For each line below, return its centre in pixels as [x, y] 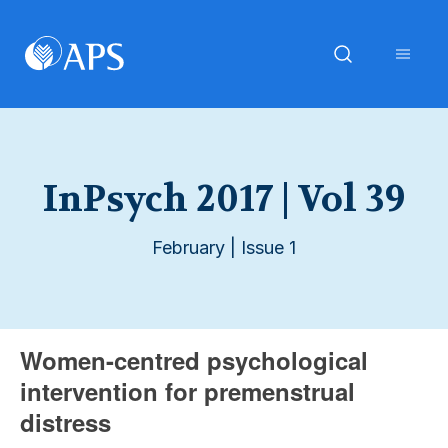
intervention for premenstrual [187, 391]
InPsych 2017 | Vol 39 [224, 199]
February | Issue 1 [224, 247]
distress [65, 422]
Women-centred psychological [194, 360]
